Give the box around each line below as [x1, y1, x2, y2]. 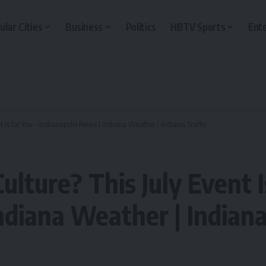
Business [65, 20, 103, 33]
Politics [125, 20, 157, 33]
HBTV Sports [170, 20, 226, 33]
